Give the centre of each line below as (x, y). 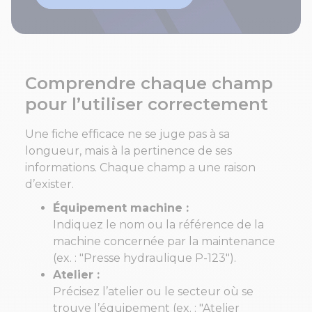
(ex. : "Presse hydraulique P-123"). (145, 258)
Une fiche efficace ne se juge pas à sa (127, 134)
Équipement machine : (121, 208)
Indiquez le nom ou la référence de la (158, 224)
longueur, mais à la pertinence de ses (128, 150)
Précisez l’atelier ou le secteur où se (153, 291)
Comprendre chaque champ (149, 83)
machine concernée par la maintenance (164, 241)
